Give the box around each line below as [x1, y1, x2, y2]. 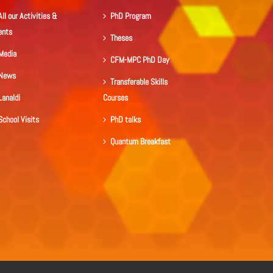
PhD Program [110, 10, 151, 22]
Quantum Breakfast [110, 136, 171, 147]
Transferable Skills [110, 76, 168, 88]
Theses [110, 32, 132, 44]
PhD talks [110, 114, 141, 126]
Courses [102, 92, 128, 104]
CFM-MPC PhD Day [110, 54, 169, 66]
